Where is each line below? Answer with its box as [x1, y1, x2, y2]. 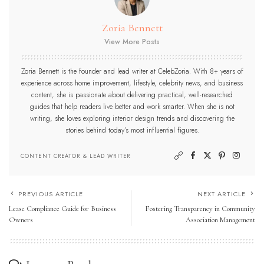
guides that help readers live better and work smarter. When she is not [29, 101, 235, 112]
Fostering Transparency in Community [145, 203, 255, 213]
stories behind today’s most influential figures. [65, 124, 199, 136]
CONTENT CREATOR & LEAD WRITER [21, 152, 130, 161]
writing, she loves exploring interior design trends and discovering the [29, 113, 235, 124]
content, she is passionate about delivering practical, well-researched [31, 89, 233, 100]
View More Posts [104, 36, 160, 47]
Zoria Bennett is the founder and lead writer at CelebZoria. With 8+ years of [21, 65, 243, 77]
